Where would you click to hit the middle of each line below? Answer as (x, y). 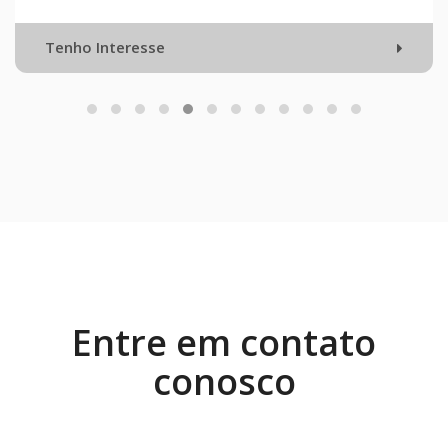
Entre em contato (224, 343)
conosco (224, 382)
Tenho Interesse (269, 47)
